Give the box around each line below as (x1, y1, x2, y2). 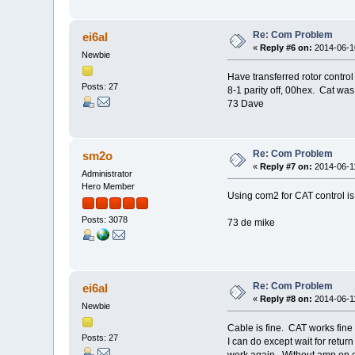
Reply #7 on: (260, 161, 313, 171)
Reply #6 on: (260, 42, 313, 52)
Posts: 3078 (82, 215, 128, 225)
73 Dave (227, 97, 264, 109)
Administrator (82, 168, 133, 178)
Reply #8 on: (260, 293, 313, 303)
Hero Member (82, 181, 136, 191)
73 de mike (227, 216, 275, 228)
